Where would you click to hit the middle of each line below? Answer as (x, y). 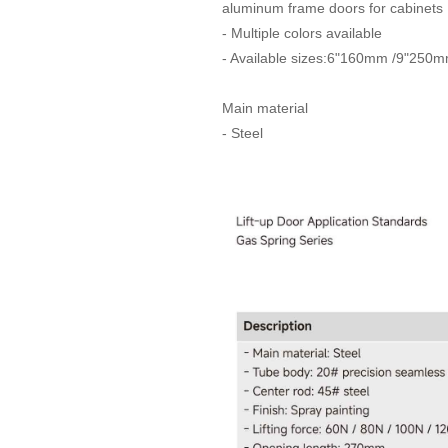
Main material (265, 108)
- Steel (242, 133)
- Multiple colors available (302, 33)
